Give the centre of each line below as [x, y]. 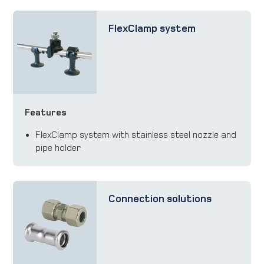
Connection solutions [160, 199]
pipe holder [58, 147]
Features [46, 112]
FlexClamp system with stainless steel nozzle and [136, 134]
